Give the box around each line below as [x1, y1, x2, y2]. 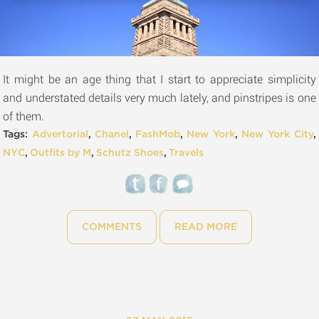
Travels [169, 147, 204, 158]
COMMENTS [81, 221, 142, 232]
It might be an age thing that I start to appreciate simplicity [3, 70, 316, 86]
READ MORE [174, 221, 237, 232]
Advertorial [32, 129, 89, 140]
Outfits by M [30, 147, 92, 158]
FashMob [135, 129, 181, 140]
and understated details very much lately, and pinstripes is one [3, 89, 316, 105]
